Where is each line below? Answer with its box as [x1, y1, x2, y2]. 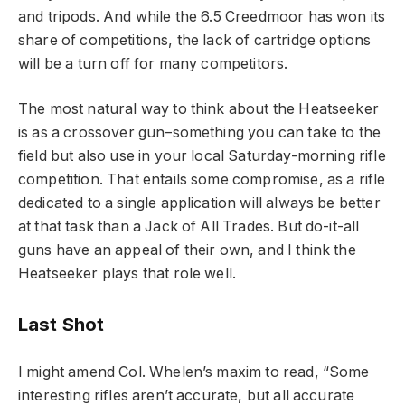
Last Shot [18, 313, 105, 335]
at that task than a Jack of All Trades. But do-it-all [18, 218, 360, 236]
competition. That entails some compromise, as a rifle [18, 171, 386, 189]
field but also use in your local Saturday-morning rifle [18, 147, 386, 165]
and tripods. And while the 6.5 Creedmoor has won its [18, 7, 386, 25]
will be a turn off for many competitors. [18, 54, 288, 72]
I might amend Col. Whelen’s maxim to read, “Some [18, 363, 370, 381]
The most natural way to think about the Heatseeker [18, 100, 379, 118]
